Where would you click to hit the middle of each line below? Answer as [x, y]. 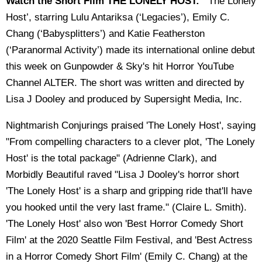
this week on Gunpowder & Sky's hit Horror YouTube [120, 66]
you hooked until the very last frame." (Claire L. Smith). [126, 207]
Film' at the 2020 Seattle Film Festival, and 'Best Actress [129, 240]
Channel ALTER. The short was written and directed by [125, 82]
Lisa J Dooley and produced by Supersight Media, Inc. [124, 99]
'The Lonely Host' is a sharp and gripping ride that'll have [129, 191]
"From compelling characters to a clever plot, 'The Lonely [130, 142]
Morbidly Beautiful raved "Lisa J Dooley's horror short [123, 174]
